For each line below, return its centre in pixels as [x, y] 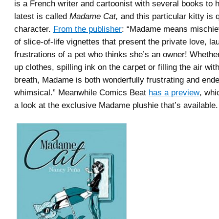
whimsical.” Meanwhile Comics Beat [81, 92]
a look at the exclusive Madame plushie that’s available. [116, 105]
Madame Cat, [94, 16]
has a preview [174, 92]
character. [34, 29]
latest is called [42, 16]
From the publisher [88, 29]
